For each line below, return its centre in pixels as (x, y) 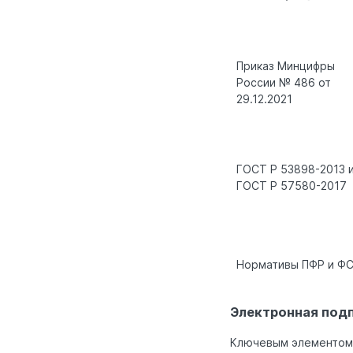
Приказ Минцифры (286, 66)
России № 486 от (284, 83)
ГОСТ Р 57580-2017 (292, 186)
